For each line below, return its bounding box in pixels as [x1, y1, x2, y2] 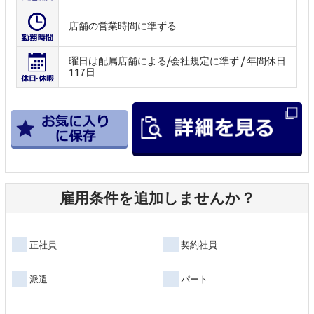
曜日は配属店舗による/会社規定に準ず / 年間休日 [69, 55, 287, 67]
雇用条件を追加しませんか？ [59, 189, 255, 207]
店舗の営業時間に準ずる [69, 20, 177, 32]
